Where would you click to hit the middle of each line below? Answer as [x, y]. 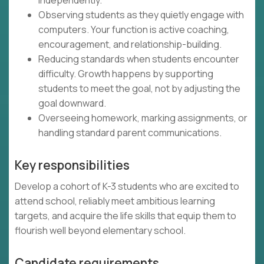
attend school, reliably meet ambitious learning [115, 201]
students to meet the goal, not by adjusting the [139, 89]
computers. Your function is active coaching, [134, 30]
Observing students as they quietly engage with [141, 15]
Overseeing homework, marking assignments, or [143, 118]
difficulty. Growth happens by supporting [126, 74]
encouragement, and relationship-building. [130, 44]
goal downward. [72, 103]
